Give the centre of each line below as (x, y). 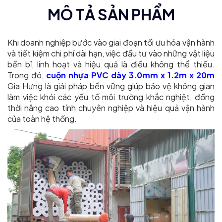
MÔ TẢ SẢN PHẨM (111, 14)
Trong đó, (27, 75)
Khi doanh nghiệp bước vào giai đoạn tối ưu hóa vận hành (111, 42)
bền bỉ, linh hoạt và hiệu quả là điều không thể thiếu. (111, 64)
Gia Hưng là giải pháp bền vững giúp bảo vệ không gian (111, 86)
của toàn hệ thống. (42, 118)
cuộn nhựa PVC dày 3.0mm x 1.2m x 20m (130, 75)
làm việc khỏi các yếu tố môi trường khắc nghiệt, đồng (111, 97)
